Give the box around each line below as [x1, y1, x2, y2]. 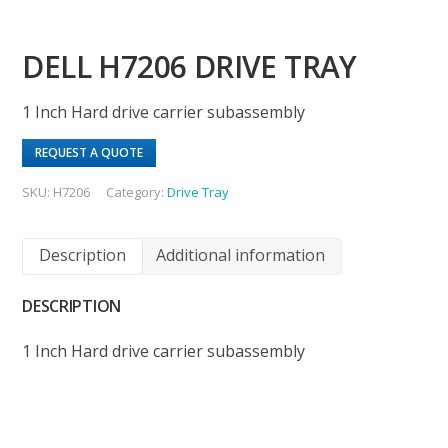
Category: [106, 182, 168, 201]
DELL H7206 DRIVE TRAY [22, 45, 357, 87]
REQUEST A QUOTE [35, 143, 144, 161]
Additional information [156, 244, 326, 267]
